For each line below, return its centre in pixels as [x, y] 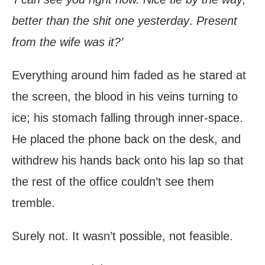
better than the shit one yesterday [101, 21]
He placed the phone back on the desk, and [126, 139]
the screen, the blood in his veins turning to [125, 97]
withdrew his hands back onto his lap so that [128, 161]
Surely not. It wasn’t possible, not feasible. [122, 236]
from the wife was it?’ [67, 42]
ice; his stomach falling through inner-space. [127, 118]
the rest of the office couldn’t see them [113, 182]
